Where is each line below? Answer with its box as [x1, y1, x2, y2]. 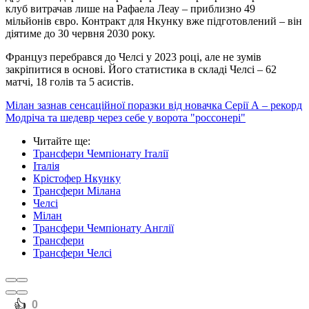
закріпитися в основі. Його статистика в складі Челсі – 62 [6, 63, 277, 76]
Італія [33, 160, 59, 172]
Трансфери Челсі [33, 247, 112, 259]
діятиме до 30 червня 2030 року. [6, 28, 155, 40]
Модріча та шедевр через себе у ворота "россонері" [6, 112, 246, 124]
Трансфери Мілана [33, 185, 121, 197]
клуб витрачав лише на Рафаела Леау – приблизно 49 [6, 3, 255, 15]
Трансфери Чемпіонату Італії [33, 148, 168, 160]
